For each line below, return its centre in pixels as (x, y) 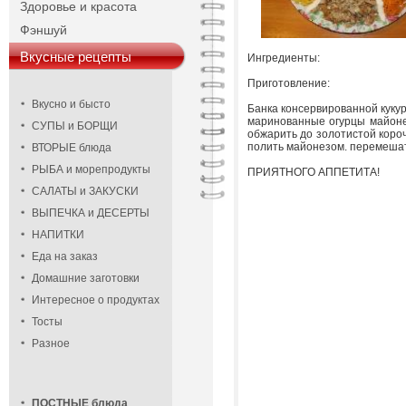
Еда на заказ (65, 256)
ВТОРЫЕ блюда (72, 148)
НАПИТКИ (58, 235)
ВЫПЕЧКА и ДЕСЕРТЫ (91, 213)
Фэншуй (43, 30)
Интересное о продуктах (96, 300)
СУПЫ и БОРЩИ (75, 126)
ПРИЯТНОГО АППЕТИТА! (314, 172)
